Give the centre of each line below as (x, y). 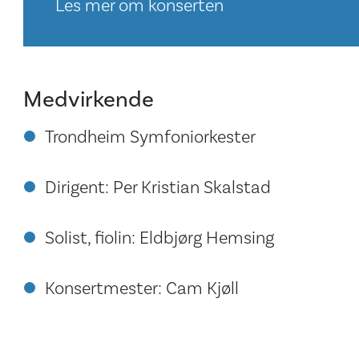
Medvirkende (88, 100)
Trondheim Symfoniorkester (150, 137)
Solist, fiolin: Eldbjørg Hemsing (159, 238)
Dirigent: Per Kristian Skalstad (158, 188)
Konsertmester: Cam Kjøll (142, 289)
